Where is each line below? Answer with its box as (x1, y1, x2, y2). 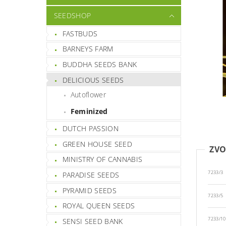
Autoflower (70, 90, 106, 100)
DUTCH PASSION (62, 124, 119, 134)
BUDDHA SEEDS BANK (62, 59, 137, 69)
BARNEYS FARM (62, 44, 114, 54)
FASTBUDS (62, 28, 98, 38)
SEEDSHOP (53, 11, 91, 20)
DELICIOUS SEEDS (62, 75, 124, 85)
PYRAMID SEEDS (62, 185, 117, 195)
